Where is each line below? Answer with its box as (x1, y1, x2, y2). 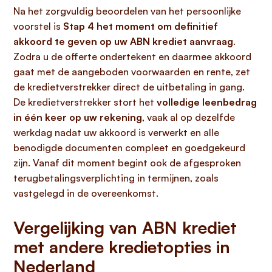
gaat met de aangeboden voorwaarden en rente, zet (13, 66, 250, 78)
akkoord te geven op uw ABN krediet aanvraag (13, 35, 233, 47)
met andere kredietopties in (13, 236, 230, 257)
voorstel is (13, 20, 63, 32)
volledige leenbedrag (157, 96, 257, 108)
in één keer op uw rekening (13, 111, 142, 123)
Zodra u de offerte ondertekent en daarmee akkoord (13, 50, 251, 63)
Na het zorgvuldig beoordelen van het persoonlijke (13, 5, 241, 17)
